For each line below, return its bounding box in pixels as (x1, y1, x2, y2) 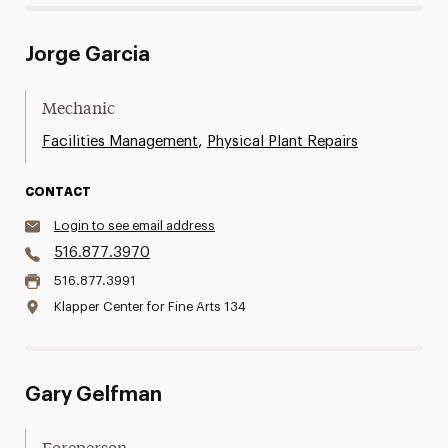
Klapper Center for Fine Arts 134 (53, 300, 246, 313)
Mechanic (41, 102, 115, 118)
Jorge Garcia (24, 45, 150, 65)
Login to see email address (53, 219, 215, 232)
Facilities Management (41, 134, 198, 149)
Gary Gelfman (24, 385, 162, 405)
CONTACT (24, 186, 91, 198)
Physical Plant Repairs (206, 134, 358, 149)
